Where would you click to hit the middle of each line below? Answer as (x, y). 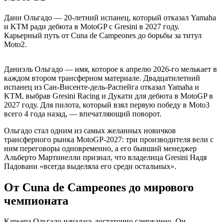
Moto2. (15, 44)
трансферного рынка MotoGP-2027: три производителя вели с (109, 139)
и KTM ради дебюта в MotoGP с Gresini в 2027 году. (92, 26)
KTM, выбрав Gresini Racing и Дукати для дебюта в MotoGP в (109, 96)
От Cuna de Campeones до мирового (99, 187)
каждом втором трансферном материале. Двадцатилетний (102, 78)
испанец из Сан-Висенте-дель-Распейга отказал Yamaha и (102, 87)
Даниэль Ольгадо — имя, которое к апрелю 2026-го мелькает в (111, 69)
